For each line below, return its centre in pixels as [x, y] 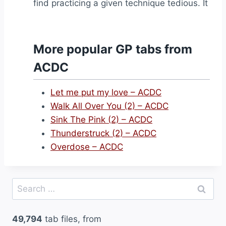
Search [26, 184]
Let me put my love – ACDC [106, 92]
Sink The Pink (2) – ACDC [101, 120]
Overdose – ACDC [87, 147]
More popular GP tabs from [113, 49]
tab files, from [72, 219]
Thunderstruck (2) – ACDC [103, 133]
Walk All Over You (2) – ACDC [109, 106]
